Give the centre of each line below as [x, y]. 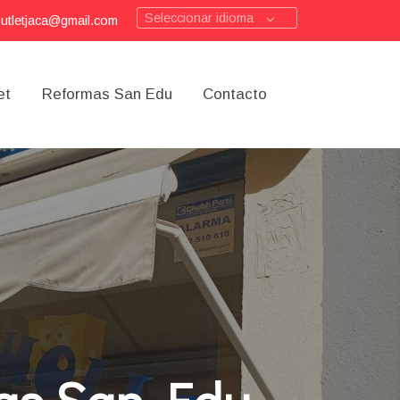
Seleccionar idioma [199, 18]
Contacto [235, 95]
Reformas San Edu [107, 95]
